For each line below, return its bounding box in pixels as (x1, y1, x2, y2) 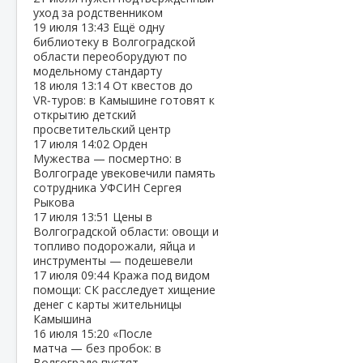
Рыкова (33, 194, 75, 210)
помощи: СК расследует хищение (33, 282, 216, 297)
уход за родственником (33, 5, 163, 20)
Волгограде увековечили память (33, 165, 216, 181)
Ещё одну (113, 19, 164, 35)
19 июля (33, 19, 81, 35)
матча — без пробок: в (33, 340, 161, 356)
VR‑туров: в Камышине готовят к (33, 92, 215, 108)
